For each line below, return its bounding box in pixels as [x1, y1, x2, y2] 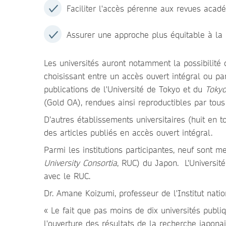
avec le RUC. [44, 171, 90, 181]
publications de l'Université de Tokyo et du [44, 84, 205, 94]
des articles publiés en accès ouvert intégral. [44, 127, 212, 138]
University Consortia [44, 157, 117, 168]
